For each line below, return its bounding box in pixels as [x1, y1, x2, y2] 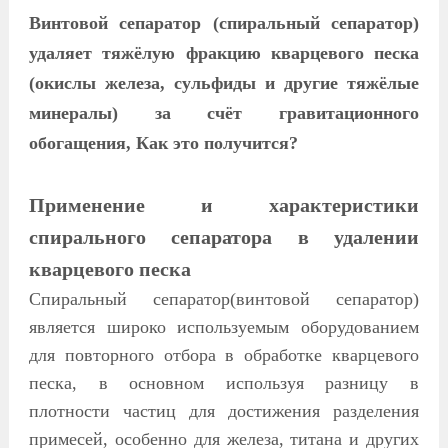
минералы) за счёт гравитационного [28, 103, 420, 124]
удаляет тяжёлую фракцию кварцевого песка [28, 43, 420, 64]
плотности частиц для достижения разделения [28, 401, 420, 422]
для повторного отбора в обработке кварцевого [28, 345, 420, 366]
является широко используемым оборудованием [28, 317, 420, 338]
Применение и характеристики [28, 194, 420, 217]
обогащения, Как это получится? [28, 133, 298, 154]
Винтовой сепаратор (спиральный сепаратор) [28, 13, 420, 34]
